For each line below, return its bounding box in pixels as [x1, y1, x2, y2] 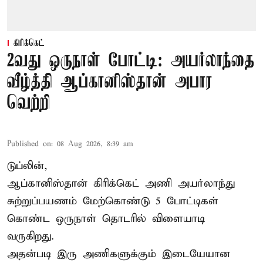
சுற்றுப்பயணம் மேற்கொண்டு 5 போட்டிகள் [7, 194, 218, 208]
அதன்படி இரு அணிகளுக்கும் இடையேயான [7, 247, 230, 261]
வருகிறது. [7, 230, 54, 244]
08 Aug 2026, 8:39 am [57, 139, 133, 150]
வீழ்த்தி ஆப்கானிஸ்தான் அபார [7, 72, 213, 93]
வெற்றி [7, 93, 50, 114]
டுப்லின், [7, 159, 48, 173]
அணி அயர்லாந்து [145, 177, 235, 191]
